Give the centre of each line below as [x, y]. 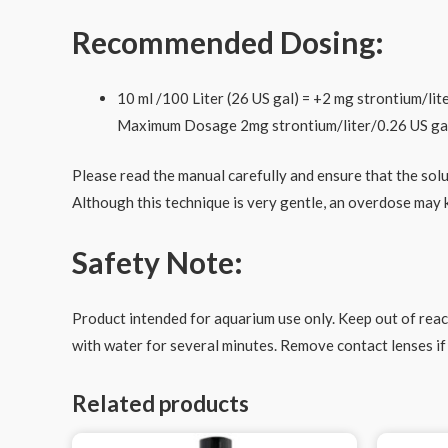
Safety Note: [157, 261]
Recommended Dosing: [228, 42]
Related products [160, 403]
